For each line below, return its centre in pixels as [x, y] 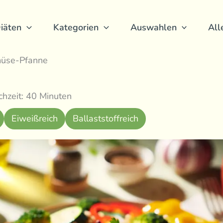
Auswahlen [153, 27]
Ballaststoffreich [106, 118]
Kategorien [76, 27]
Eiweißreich [35, 118]
